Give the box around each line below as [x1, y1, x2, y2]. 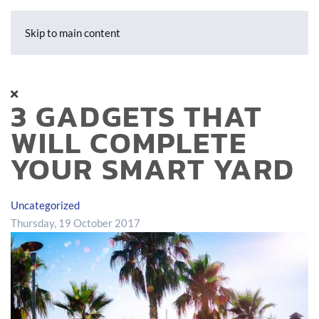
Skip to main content [25, 26, 120, 39]
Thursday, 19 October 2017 [11, 216, 140, 229]
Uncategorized [11, 199, 80, 211]
